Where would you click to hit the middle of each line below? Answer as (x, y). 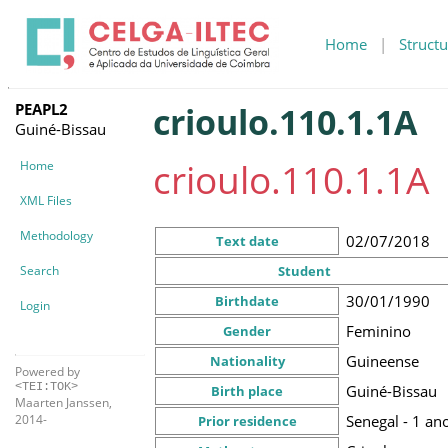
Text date (247, 240)
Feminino (378, 330)
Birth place (247, 390)
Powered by (47, 371)
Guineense (382, 360)
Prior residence (247, 420)
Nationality (247, 360)
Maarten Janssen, (63, 402)
